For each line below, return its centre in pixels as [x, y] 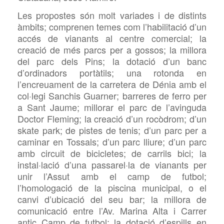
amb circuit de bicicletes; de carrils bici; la [112, 153]
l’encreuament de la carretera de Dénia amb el [112, 84]
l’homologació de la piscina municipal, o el [112, 188]
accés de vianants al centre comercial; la [112, 38]
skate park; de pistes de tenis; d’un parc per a [112, 130]
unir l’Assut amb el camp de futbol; [112, 176]
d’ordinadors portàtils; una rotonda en [112, 73]
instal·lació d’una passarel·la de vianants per [112, 165]
